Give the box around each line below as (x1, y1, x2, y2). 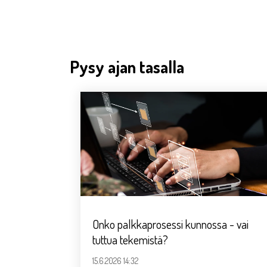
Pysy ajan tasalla (70, 56, 184, 78)
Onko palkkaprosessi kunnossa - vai (92, 216, 249, 232)
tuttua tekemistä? (92, 232, 168, 248)
